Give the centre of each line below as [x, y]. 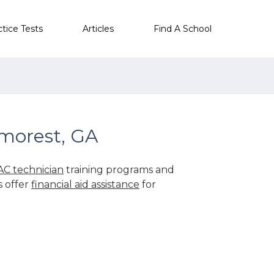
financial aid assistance [85, 184]
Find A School [183, 28]
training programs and [119, 169]
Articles [98, 28]
